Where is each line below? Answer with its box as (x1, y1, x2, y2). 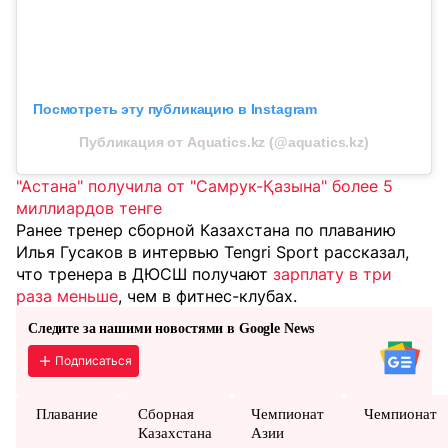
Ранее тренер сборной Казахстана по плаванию (16, 220, 396, 241)
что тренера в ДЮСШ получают (16, 264, 273, 285)
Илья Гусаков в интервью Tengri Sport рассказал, (16, 242, 409, 263)
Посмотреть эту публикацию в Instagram (33, 101, 318, 118)
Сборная (137, 406, 194, 423)
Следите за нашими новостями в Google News (28, 321, 315, 337)
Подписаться (55, 352, 132, 368)
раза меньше (16, 286, 118, 307)
